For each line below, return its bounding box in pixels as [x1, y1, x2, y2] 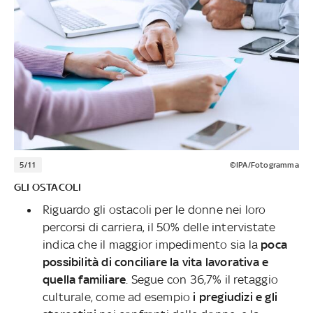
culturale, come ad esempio [42, 289, 191, 304]
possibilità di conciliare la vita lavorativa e [42, 254, 269, 269]
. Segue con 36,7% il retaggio [126, 272, 278, 286]
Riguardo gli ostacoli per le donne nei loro [42, 202, 266, 217]
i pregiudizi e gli [190, 289, 277, 304]
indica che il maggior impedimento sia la [42, 237, 261, 252]
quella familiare [42, 272, 126, 286]
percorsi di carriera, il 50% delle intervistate [42, 219, 276, 234]
